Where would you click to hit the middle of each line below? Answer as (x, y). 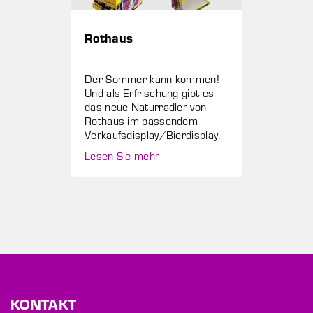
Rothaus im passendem (141, 121)
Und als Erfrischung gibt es (150, 93)
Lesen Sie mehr (122, 156)
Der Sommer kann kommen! (152, 79)
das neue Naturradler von (146, 107)
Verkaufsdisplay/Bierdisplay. (153, 135)
